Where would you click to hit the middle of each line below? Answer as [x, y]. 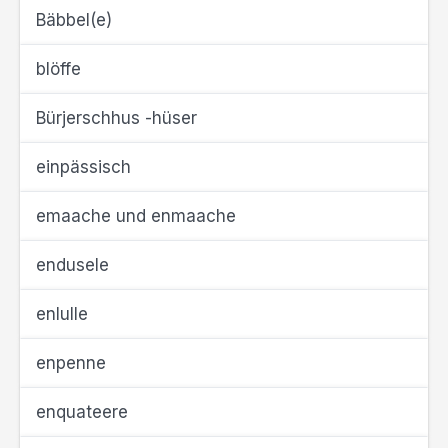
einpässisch [83, 167]
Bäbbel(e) [74, 20]
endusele [72, 265]
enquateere [82, 412]
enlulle [62, 314]
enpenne [71, 363]
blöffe [58, 69]
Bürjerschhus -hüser [116, 118]
